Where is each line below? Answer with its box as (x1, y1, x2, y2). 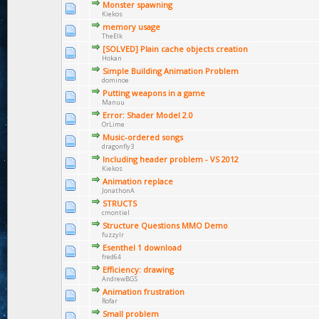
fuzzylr (102, 230, 124, 239)
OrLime (102, 120, 125, 129)
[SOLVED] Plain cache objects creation (103, 43, 248, 54)
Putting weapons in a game (103, 88, 205, 98)
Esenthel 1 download (103, 242, 182, 253)
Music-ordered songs (103, 132, 183, 142)
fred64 (102, 252, 121, 261)
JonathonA (102, 186, 135, 195)
